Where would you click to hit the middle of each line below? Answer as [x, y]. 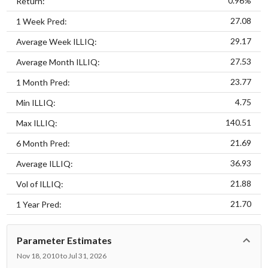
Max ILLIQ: [37, 123]
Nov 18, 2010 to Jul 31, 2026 [62, 255]
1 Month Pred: [43, 82]
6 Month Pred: [43, 143]
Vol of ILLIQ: [40, 184]
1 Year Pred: [39, 204]
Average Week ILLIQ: [57, 41]
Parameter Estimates [65, 240]
